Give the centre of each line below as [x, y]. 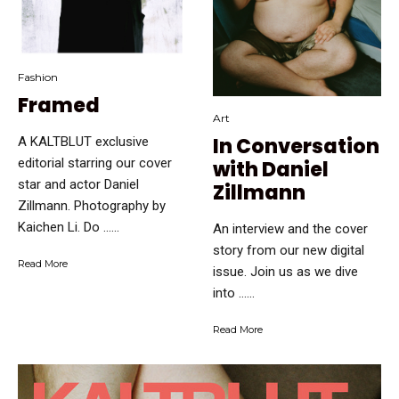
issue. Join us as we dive [285, 271]
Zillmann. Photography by [92, 206]
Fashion [38, 77]
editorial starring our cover [95, 163]
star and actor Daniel [78, 185]
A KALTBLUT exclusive [83, 142]
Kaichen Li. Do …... [69, 228]
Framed [59, 106]
